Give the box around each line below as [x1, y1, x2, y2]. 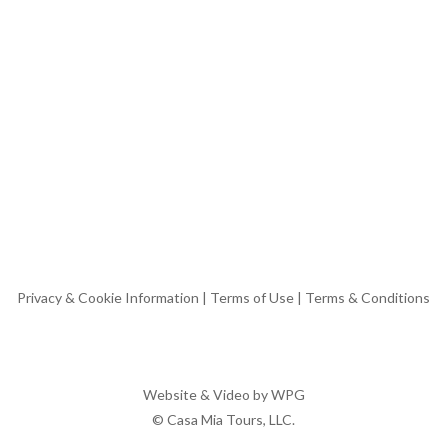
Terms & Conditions [305, 289, 431, 306]
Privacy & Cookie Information [17, 289, 200, 306]
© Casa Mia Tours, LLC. [152, 411, 296, 428]
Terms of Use [210, 289, 295, 306]
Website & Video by [142, 386, 271, 403]
